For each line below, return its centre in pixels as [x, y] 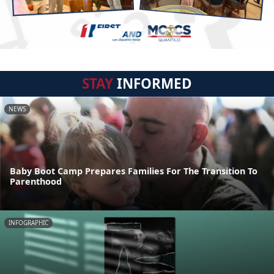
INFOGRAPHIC [28, 223]
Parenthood [36, 182]
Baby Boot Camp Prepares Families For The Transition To [134, 171]
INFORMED [153, 83]
